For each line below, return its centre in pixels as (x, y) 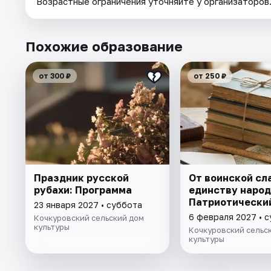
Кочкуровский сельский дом (89, 218)
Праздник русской (81, 178)
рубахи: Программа (83, 190)
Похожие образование (104, 47)
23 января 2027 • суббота (88, 205)
